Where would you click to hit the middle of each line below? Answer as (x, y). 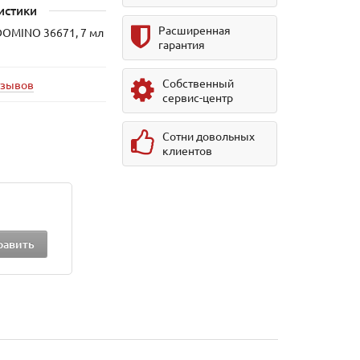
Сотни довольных (209, 136)
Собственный (198, 83)
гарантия (182, 44)
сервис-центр (198, 97)
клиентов (188, 150)
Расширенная (195, 30)
